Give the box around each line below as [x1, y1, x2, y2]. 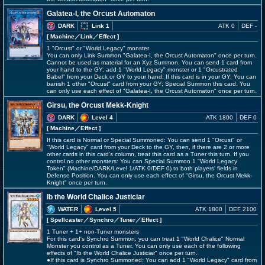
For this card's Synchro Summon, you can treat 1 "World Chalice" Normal [47, 235, 244, 242]
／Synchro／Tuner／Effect [83, 216, 158, 223]
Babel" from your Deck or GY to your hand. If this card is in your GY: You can [47, 73, 256, 80]
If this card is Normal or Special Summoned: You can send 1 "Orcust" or [47, 137, 242, 143]
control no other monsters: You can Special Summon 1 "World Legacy [47, 158, 237, 164]
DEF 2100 [229, 206, 257, 212]
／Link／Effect [75, 33, 115, 40]
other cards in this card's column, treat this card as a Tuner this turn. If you [47, 151, 249, 157]
